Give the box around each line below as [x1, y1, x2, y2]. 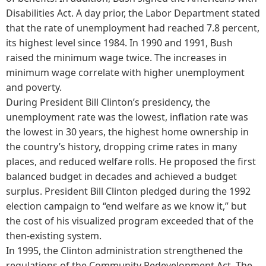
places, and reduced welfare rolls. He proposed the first [6, 154, 256, 168]
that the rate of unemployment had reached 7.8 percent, [6, 21, 259, 34]
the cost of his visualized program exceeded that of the [6, 214, 254, 227]
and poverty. [6, 80, 62, 94]
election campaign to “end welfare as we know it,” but [6, 199, 246, 213]
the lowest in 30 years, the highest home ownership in [6, 125, 249, 138]
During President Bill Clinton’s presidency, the [6, 95, 210, 109]
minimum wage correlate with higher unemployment [6, 65, 245, 79]
